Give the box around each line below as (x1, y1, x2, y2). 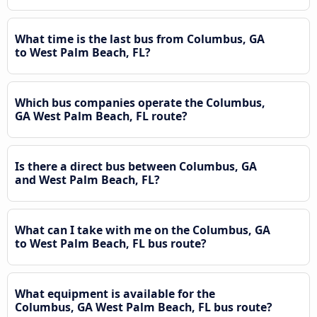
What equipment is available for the (15, 286, 215, 302)
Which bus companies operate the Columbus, (15, 95, 265, 111)
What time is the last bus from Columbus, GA (15, 31, 265, 47)
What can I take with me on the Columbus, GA (15, 222, 270, 238)
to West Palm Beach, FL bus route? (15, 236, 207, 252)
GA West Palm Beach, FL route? (15, 108, 188, 125)
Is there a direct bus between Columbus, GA (15, 158, 257, 175)
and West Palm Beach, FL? (15, 172, 160, 188)
